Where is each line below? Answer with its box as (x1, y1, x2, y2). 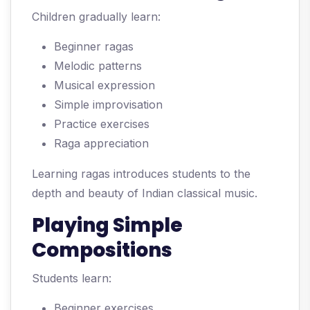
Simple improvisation (54, 98, 163, 112)
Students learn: (32, 271, 111, 286)
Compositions (32, 237, 172, 264)
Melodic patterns (54, 59, 142, 73)
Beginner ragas (54, 39, 134, 54)
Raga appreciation (54, 136, 149, 151)
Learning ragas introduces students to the (32, 167, 250, 181)
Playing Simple (32, 212, 183, 239)
